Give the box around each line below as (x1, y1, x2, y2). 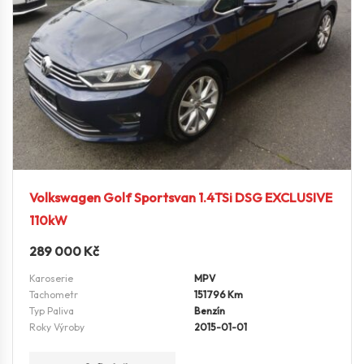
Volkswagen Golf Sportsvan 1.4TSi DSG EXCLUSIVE (29, 189, 332, 206)
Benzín (194, 305, 225, 318)
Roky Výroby (29, 321, 84, 334)
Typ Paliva (29, 305, 74, 318)
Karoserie (29, 272, 73, 285)
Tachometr (29, 288, 78, 301)
